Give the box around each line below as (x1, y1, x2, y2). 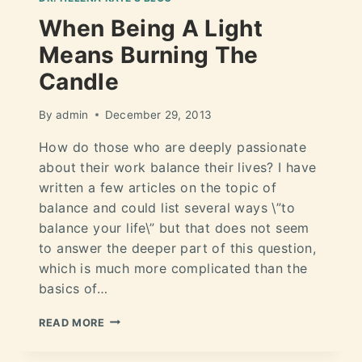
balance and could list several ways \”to (39, 199, 295, 216)
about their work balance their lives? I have (39, 158, 317, 175)
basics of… (39, 280, 108, 297)
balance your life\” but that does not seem (39, 219, 309, 236)
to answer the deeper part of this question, (39, 239, 317, 256)
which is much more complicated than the (39, 259, 308, 276)
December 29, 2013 (104, 107, 213, 121)
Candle (39, 68, 120, 95)
